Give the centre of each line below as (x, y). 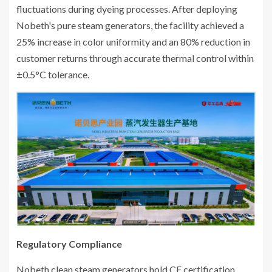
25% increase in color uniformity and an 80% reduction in (133, 41)
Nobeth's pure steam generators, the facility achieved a (130, 25)
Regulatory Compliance (69, 243)
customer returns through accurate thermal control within (135, 58)
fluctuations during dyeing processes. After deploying (127, 8)
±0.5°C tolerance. (53, 74)
